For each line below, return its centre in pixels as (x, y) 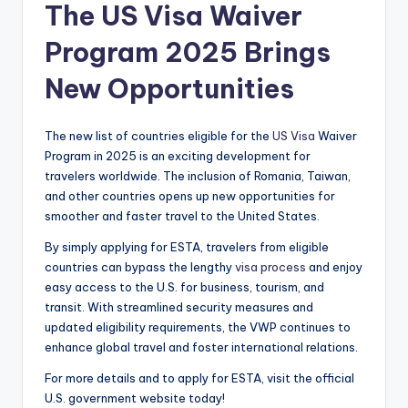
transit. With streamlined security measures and (179, 307)
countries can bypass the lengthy (138, 267)
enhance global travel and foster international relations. (201, 347)
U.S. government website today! (135, 398)
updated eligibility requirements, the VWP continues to (198, 327)
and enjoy (334, 267)
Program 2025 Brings (188, 53)
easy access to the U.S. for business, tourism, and (184, 287)
